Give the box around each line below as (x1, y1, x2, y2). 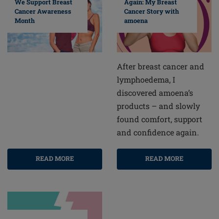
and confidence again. (117, 127, 199, 137)
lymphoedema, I (117, 74, 175, 85)
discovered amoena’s (117, 87, 193, 98)
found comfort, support (117, 113, 202, 124)
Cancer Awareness (15, 6, 71, 16)
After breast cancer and (117, 61, 204, 71)
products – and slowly (117, 100, 200, 111)
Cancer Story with (124, 6, 179, 16)
